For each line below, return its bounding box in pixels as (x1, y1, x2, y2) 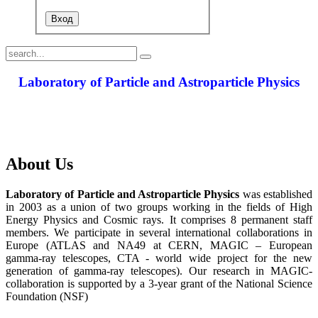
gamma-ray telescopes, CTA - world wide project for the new (6, 251, 312, 264)
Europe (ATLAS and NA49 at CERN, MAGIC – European (6, 238, 312, 251)
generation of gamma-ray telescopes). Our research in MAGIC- (6, 264, 312, 277)
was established (239, 187, 313, 200)
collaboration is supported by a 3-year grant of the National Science (6, 277, 312, 290)
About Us (6, 154, 73, 173)
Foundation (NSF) (6, 290, 88, 302)
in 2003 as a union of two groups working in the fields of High (6, 200, 312, 213)
